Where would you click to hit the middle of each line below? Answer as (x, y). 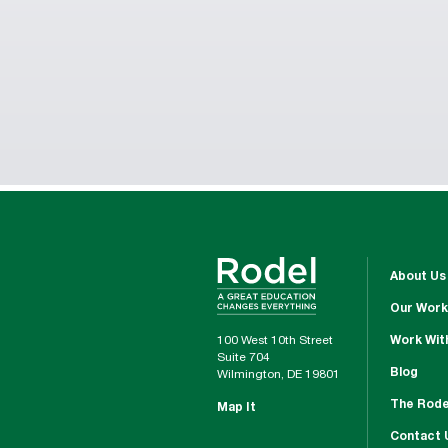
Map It (236, 408)
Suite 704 (243, 358)
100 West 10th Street (275, 341)
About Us (418, 277)
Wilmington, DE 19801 (278, 375)
